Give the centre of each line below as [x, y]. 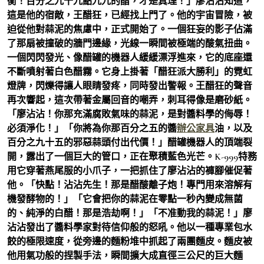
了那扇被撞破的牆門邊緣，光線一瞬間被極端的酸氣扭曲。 [130, 43]
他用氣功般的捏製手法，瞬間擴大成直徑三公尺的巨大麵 [125, 255]
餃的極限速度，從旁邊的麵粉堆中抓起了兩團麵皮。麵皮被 [130, 241]
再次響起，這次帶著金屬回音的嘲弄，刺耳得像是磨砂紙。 [130, 100]
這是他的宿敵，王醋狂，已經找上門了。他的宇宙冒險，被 [130, 15]
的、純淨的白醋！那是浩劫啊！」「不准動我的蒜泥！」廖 [130, 213]
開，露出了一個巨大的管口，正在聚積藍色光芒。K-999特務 [132, 156]
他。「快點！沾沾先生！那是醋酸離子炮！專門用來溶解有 [130, 185]
